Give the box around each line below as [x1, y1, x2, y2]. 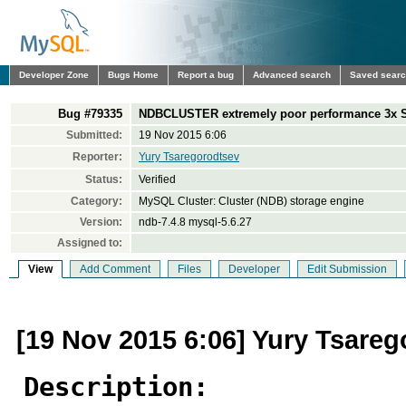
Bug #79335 [58, 107, 122, 121]
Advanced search [253, 70, 331, 80]
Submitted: [66, 129, 122, 141]
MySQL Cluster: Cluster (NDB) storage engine [139, 195, 364, 208]
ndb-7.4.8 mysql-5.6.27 [139, 216, 252, 228]
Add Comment [80, 263, 150, 275]
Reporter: [72, 150, 122, 163]
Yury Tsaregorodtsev [139, 150, 239, 163]
